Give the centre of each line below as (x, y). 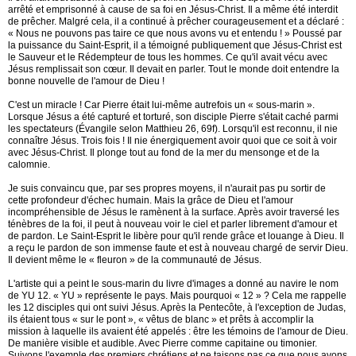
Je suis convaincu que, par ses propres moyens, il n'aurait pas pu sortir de (167, 188)
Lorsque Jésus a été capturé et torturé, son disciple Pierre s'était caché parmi (173, 117)
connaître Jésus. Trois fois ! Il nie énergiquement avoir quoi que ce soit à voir (172, 141)
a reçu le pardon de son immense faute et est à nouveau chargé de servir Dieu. (178, 248)
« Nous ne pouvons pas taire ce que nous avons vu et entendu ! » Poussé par (175, 33)
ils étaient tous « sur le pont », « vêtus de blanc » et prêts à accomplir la (161, 319)
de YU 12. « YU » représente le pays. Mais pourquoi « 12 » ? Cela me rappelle (177, 296)
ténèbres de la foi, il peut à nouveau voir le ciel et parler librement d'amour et (172, 224)
